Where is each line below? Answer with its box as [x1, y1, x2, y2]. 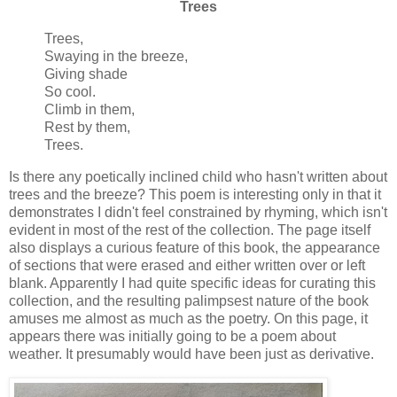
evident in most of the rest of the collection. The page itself [9, 222, 370, 237]
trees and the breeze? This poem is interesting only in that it [9, 186, 381, 202]
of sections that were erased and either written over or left [9, 257, 365, 273]
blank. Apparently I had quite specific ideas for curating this [9, 275, 376, 291]
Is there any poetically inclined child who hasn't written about [9, 168, 387, 184]
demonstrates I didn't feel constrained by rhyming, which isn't [9, 204, 387, 220]
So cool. [44, 83, 96, 99]
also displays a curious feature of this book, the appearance [9, 239, 380, 255]
